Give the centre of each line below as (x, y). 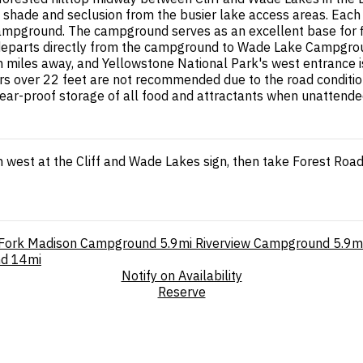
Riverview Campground (263, 243)
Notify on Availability (181, 275)
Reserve (181, 291)
